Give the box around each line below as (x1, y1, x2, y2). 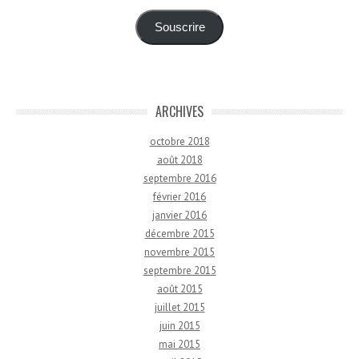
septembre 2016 (143, 171, 216, 185)
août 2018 (156, 152, 203, 167)
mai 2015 (159, 337, 200, 351)
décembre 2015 (144, 226, 215, 240)
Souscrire (154, 21, 205, 34)
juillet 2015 (154, 300, 205, 314)
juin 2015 (159, 318, 200, 333)
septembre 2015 (143, 263, 216, 277)
